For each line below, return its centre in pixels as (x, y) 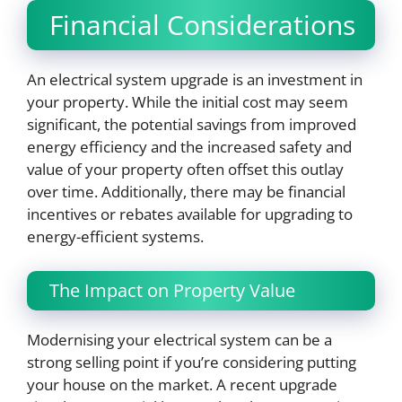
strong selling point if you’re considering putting (192, 362)
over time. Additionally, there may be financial (186, 192)
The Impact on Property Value (172, 290)
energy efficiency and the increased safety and (189, 147)
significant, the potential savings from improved (192, 125)
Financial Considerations (202, 25)
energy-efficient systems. (115, 237)
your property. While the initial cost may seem (188, 102)
